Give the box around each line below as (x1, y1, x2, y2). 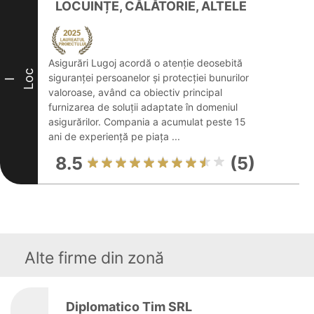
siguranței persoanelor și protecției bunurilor (48, 71, 249, 83)
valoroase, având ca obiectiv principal (48, 86, 222, 98)
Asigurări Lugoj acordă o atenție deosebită (48, 57, 243, 69)
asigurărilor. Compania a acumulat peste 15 (48, 116, 246, 128)
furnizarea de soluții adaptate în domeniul (48, 101, 238, 113)
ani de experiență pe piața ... (48, 130, 180, 142)
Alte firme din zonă (25, 248, 164, 268)
